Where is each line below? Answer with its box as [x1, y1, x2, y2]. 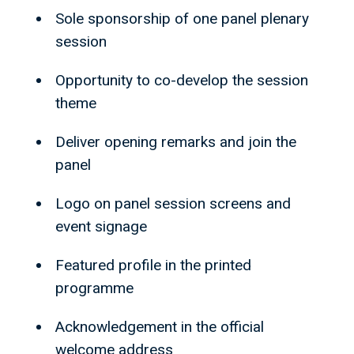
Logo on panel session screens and [55, 194, 291, 213]
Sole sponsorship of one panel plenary [55, 9, 309, 28]
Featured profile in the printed [55, 256, 251, 275]
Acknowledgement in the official [55, 318, 264, 337]
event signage [55, 217, 147, 236]
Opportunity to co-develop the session [55, 71, 308, 90]
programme [55, 279, 134, 298]
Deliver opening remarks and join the [55, 133, 296, 152]
